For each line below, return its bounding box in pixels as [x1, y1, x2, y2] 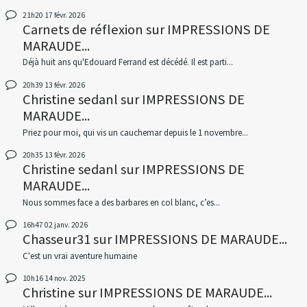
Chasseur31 [22, 230, 90, 248]
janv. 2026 [53, 219, 88, 230]
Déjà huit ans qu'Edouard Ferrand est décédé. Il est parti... [22, 56, 233, 69]
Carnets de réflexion [22, 20, 143, 38]
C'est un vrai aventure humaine [22, 249, 137, 262]
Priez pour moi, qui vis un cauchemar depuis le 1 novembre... [22, 126, 248, 138]
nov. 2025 [53, 273, 86, 284]
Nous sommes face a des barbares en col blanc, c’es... [22, 196, 220, 208]
